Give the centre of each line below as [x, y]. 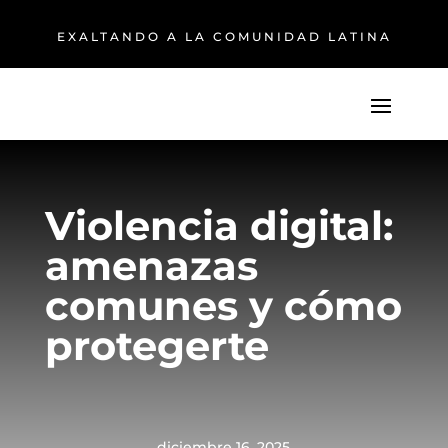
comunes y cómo [223, 305]
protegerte [156, 345]
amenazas [151, 265]
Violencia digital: [218, 225]
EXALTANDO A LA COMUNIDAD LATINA [224, 36]
